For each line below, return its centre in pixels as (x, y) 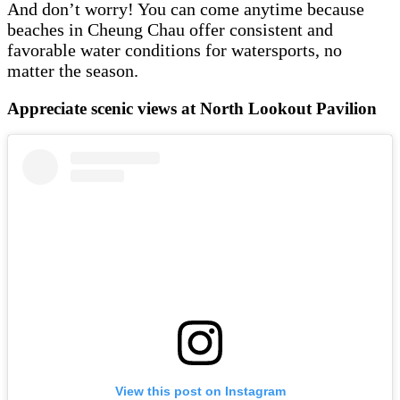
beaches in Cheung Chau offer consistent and (170, 29)
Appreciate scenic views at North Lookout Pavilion (194, 108)
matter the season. (73, 70)
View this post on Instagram (200, 391)
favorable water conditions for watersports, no (175, 50)
